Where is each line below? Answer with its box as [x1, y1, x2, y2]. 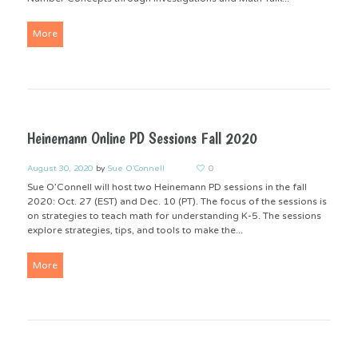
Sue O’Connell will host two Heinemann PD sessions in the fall [26, 181, 307, 193]
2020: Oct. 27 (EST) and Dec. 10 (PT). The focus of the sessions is [26, 195, 327, 207]
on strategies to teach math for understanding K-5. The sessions [26, 209, 321, 221]
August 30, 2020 [26, 164, 93, 174]
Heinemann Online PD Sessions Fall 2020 [26, 128, 257, 148]
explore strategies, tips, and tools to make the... [26, 224, 243, 236]
